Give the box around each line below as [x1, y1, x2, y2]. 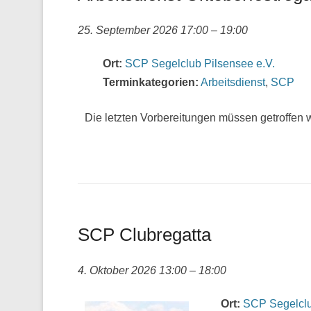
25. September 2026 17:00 [78, 24, 208, 36]
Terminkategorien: [103, 76, 199, 88]
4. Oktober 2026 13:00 [78, 264, 187, 276]
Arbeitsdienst [201, 76, 265, 88]
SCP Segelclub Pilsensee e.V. [125, 58, 275, 69]
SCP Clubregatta [78, 224, 211, 245]
